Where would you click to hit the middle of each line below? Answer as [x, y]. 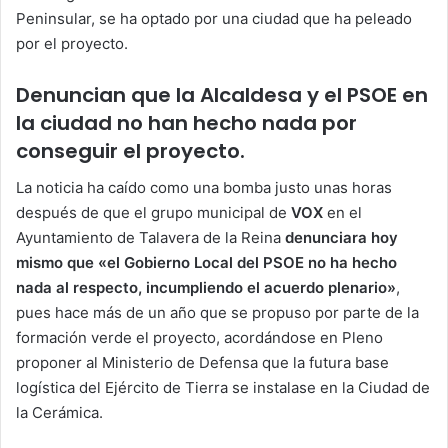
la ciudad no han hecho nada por [186, 122]
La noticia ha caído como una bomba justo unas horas [204, 187]
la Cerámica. [59, 412]
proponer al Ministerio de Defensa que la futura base [202, 362]
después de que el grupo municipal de [153, 212]
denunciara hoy [341, 237]
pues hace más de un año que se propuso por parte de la [217, 312]
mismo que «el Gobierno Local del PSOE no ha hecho [206, 262]
